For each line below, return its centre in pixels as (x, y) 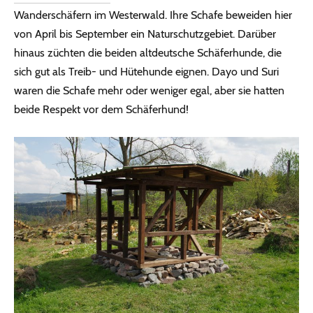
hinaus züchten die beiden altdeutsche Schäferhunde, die (148, 52)
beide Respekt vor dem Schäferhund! (101, 109)
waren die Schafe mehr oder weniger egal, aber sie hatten (149, 90)
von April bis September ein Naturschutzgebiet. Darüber (145, 34)
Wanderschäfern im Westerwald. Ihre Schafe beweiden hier (153, 15)
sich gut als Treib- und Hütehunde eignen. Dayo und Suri (146, 71)
